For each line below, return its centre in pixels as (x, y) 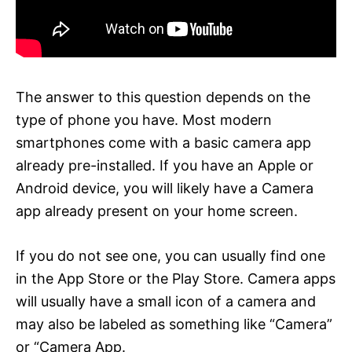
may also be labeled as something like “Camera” (174, 324)
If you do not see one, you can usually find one (170, 255)
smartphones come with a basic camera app (163, 142)
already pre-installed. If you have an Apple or (165, 165)
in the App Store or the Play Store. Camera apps (176, 278)
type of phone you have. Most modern (144, 119)
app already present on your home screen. (157, 211)
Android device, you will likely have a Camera (165, 188)
